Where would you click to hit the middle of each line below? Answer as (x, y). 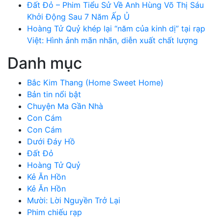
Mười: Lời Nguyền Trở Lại (74, 200)
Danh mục (45, 63)
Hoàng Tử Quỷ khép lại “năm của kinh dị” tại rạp (116, 28)
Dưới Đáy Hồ (51, 141)
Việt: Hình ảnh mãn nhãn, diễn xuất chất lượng (112, 40)
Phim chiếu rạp (55, 212)
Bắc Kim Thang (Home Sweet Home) (95, 82)
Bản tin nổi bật (54, 94)
